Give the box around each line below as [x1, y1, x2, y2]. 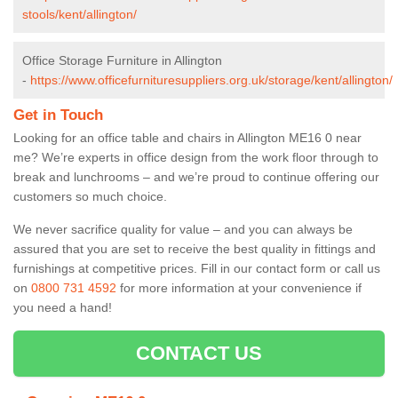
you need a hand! [13, 299, 112, 314]
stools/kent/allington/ [22, 6, 137, 21]
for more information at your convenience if [116, 280, 362, 295]
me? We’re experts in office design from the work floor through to [13, 149, 378, 164]
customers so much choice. [13, 188, 171, 203]
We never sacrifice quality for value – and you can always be [13, 221, 353, 236]
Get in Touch [13, 106, 103, 123]
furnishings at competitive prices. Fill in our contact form [13, 260, 326, 275]
